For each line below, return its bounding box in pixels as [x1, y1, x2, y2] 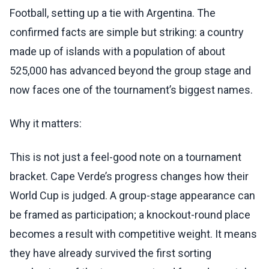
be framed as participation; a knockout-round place [10, 208, 250, 222]
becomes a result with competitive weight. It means [10, 228, 257, 241]
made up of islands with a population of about [10, 45, 225, 58]
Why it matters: [10, 117, 82, 130]
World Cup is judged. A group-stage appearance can [10, 189, 255, 202]
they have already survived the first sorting [10, 247, 211, 260]
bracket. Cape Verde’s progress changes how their [10, 170, 249, 183]
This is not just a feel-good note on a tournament [10, 151, 241, 164]
